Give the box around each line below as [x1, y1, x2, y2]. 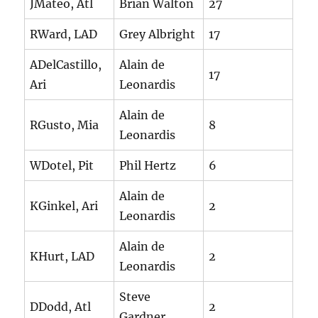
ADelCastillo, [30, 57, 102, 72]
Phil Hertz [119, 158, 177, 173]
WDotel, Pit [30, 158, 94, 173]
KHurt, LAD [30, 249, 95, 264]
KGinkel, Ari [30, 199, 99, 214]
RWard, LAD [30, 27, 98, 42]
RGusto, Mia [30, 118, 99, 133]
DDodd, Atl [30, 300, 92, 314]
